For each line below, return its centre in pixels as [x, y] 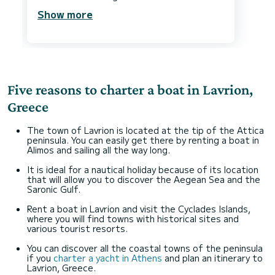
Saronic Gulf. [54, 189]
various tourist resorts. [77, 228]
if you [40, 258]
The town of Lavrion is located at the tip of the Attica [145, 130]
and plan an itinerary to [214, 258]
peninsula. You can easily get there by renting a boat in [143, 140]
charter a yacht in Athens [109, 258]
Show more [65, 14]
